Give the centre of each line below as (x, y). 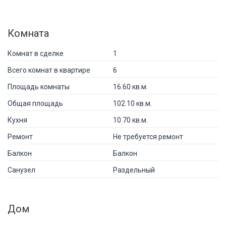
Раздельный (134, 170)
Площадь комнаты (39, 87)
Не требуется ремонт (148, 136)
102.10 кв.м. (132, 103)
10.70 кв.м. (130, 120)
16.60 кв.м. (130, 87)
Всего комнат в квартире (49, 70)
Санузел (21, 170)
